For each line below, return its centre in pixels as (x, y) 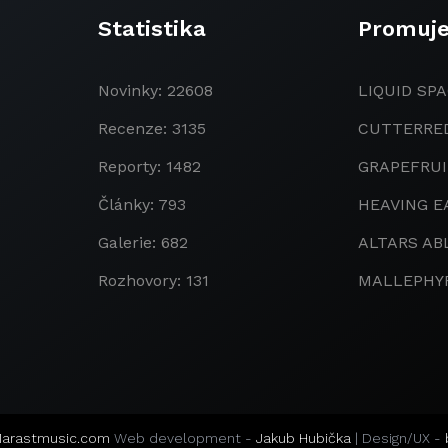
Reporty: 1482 (150, 166)
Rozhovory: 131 (154, 280)
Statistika (152, 28)
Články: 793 (142, 204)
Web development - (185, 438)
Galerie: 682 (143, 242)
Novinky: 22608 (156, 90)
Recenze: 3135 (152, 128)
